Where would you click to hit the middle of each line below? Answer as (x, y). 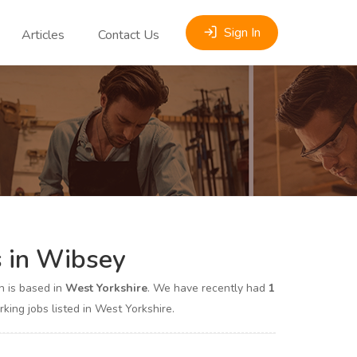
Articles (43, 35)
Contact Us (129, 35)
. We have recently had (208, 288)
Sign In (242, 33)
